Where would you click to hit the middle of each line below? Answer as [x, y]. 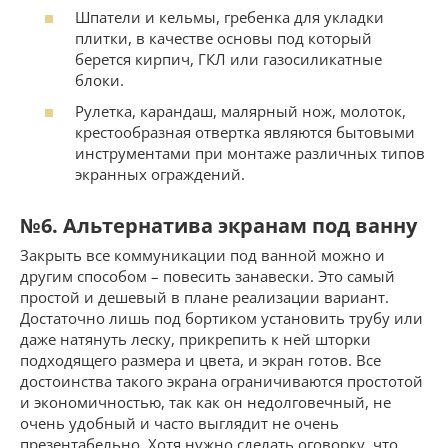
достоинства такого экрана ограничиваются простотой [221, 381]
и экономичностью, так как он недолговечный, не [205, 402]
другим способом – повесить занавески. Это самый [207, 276]
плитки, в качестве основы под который [223, 37]
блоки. [99, 79]
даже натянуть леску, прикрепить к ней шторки [195, 339]
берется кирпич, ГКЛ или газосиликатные [228, 58]
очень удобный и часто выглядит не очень [179, 423]
